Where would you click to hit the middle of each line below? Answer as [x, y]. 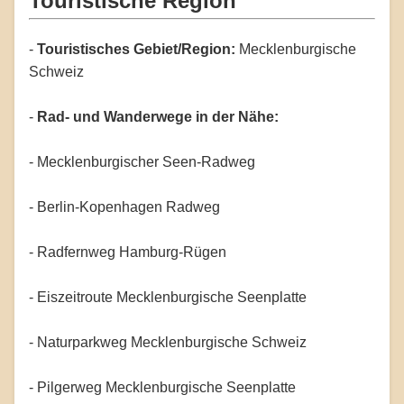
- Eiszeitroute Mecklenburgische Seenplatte [168, 297]
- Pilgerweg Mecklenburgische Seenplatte [162, 387]
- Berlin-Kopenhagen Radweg [124, 207]
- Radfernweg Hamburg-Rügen [128, 252]
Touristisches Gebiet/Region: [136, 49]
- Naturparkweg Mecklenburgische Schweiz [168, 342]
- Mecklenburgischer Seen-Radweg [142, 161]
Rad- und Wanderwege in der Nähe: [158, 116]
